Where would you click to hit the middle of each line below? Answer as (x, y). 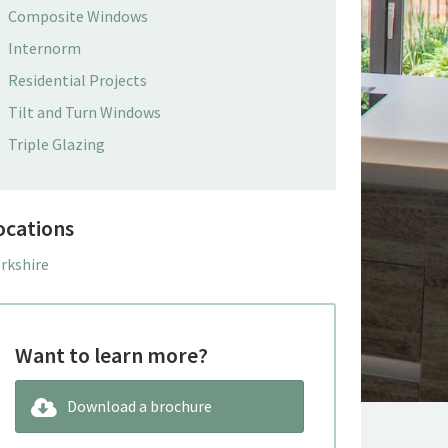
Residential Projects (77, 80)
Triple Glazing (56, 144)
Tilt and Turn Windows (84, 112)
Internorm (44, 48)
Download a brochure (139, 406)
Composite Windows (77, 16)
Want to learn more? (111, 355)
